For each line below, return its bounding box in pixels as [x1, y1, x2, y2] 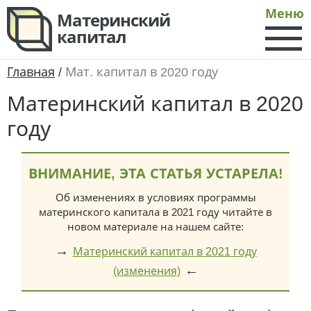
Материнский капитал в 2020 [7, 92, 303, 115]
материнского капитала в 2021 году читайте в [39, 206, 272, 218]
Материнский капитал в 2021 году [72, 246, 257, 258]
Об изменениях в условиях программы [55, 192, 256, 203]
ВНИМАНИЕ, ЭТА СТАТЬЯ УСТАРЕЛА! [28, 166, 283, 181]
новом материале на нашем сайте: [67, 221, 244, 233]
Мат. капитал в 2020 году [65, 65, 218, 79]
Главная [7, 65, 55, 79]
